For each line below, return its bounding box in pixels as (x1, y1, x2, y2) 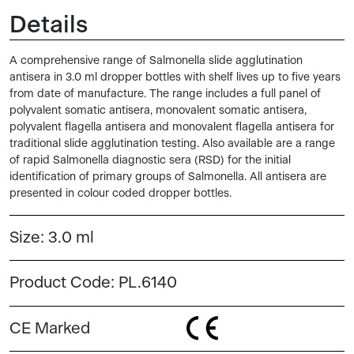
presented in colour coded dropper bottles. (9, 187, 232, 199)
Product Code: (9, 274, 119, 291)
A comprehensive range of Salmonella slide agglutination (9, 55, 303, 66)
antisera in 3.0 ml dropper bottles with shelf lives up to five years (9, 71, 341, 83)
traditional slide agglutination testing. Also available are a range (9, 137, 335, 149)
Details (9, 13, 88, 37)
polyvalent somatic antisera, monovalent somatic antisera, (9, 104, 307, 116)
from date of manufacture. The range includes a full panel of (9, 88, 321, 100)
